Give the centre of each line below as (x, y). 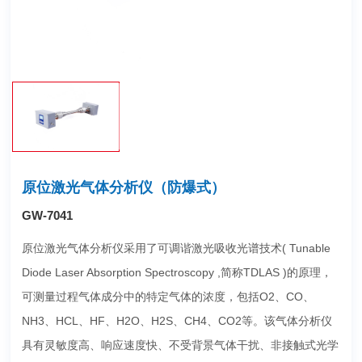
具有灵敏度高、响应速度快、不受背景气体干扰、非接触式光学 (180, 345)
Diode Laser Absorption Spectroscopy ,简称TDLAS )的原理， (177, 272)
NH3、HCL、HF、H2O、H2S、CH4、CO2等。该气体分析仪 (177, 320)
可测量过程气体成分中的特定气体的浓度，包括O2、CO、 (168, 296)
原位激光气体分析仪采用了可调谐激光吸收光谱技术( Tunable (176, 248)
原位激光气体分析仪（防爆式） (123, 187)
